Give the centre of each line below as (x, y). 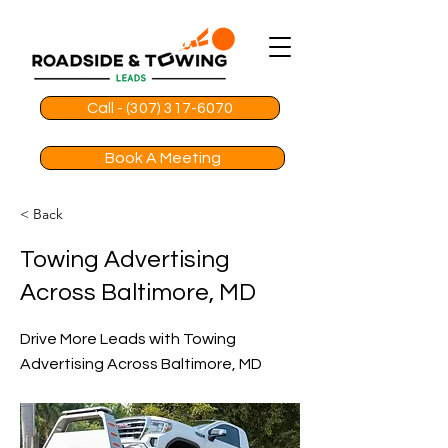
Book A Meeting (162, 158)
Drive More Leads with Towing (128, 339)
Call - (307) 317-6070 (160, 108)
